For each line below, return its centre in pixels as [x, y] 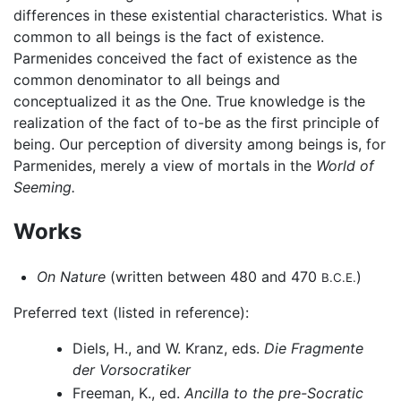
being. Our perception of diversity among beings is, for [200, 145]
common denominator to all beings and [147, 80]
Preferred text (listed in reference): [131, 313]
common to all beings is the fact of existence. [169, 37]
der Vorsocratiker [131, 370]
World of [345, 166]
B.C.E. [338, 278]
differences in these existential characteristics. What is [198, 16]
